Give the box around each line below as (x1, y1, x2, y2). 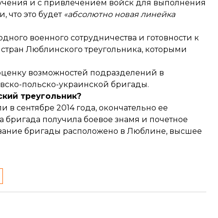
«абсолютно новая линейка (64, 10, 175, 19)
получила (42, 115, 82, 124)
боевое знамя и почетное (82, 115, 188, 124)
